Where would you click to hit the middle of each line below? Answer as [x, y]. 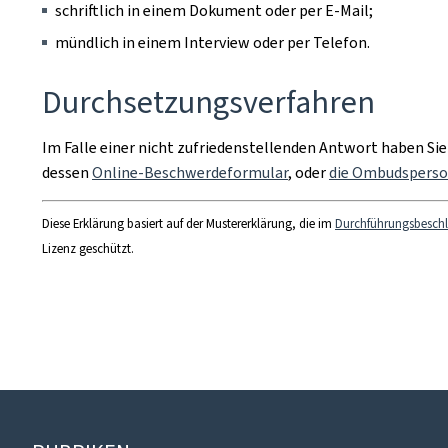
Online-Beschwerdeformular [190, 172]
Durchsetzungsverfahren [208, 102]
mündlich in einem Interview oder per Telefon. [212, 42]
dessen [67, 172]
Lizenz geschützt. [88, 248]
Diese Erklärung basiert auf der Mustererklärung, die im [188, 223]
